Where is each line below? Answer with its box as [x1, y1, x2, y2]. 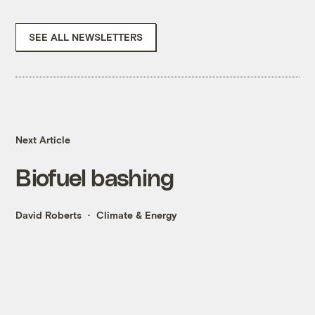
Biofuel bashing [15, 163, 174, 191]
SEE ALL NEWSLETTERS [29, 31, 143, 44]
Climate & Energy [96, 209, 178, 221]
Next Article [15, 134, 71, 146]
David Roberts [15, 209, 82, 221]
